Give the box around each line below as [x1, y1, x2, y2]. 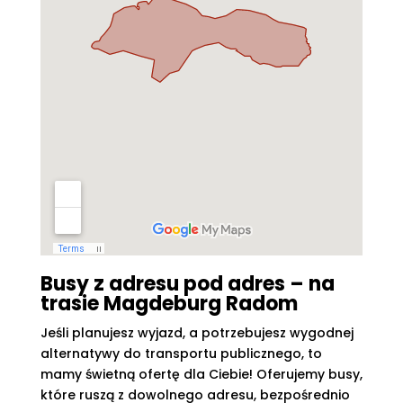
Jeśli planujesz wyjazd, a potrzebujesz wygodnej [40, 324, 354, 342]
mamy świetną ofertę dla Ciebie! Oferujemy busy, [40, 365, 363, 383]
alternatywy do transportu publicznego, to [40, 345, 322, 363]
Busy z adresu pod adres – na [40, 270, 335, 298]
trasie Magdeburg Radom [40, 290, 298, 318]
